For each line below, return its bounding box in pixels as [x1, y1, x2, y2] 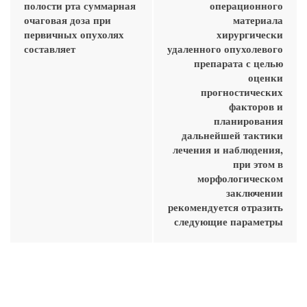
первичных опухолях [24, 26, 124, 42]
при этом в [233, 156, 283, 171]
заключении [226, 184, 283, 200]
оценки [248, 69, 283, 85]
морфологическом [197, 170, 283, 186]
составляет [24, 40, 75, 56]
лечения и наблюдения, [173, 141, 283, 157]
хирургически [217, 26, 283, 42]
